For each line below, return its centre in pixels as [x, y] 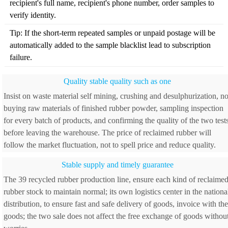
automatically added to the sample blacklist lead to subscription [110, 45]
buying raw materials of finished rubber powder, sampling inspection [113, 108]
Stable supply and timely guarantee [117, 164]
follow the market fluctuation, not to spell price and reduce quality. [109, 145]
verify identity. [33, 15]
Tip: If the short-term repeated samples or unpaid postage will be [112, 33]
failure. [21, 57]
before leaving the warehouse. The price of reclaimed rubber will [107, 133]
